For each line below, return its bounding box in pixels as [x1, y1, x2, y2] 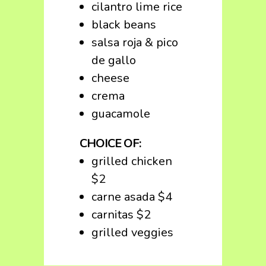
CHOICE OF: [80, 135, 141, 151]
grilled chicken [91, 153, 172, 169]
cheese [91, 70, 129, 86]
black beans [91, 17, 156, 33]
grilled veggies [91, 224, 173, 240]
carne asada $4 [91, 189, 172, 205]
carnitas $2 [91, 207, 151, 223]
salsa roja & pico [91, 34, 178, 50]
